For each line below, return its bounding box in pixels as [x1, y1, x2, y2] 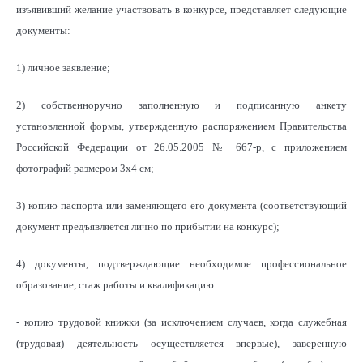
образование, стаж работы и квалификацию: [16, 278, 217, 291]
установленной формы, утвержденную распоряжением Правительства [16, 119, 347, 132]
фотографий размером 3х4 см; [16, 161, 154, 174]
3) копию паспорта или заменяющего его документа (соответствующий [16, 199, 347, 211]
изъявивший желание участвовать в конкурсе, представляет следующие [16, 2, 347, 15]
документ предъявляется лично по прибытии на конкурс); [16, 220, 280, 233]
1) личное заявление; [16, 61, 110, 74]
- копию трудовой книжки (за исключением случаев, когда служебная [16, 315, 347, 328]
